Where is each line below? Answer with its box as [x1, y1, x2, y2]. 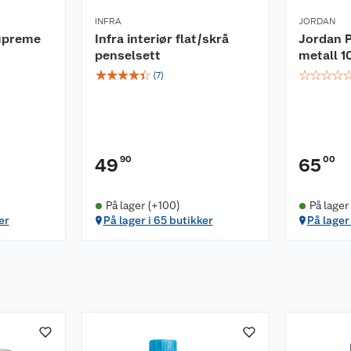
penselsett [95, 48, 161, 63]
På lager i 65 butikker [103, 214, 213, 226]
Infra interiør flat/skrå [95, 31, 229, 46]
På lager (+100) [105, 199, 180, 212]
